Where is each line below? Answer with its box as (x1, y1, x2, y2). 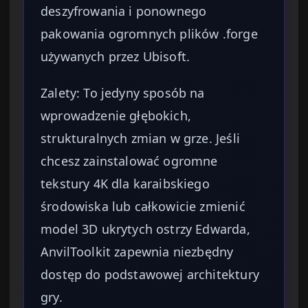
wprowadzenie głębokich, (41, 107, 191, 124)
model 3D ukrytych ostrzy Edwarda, (41, 221, 250, 238)
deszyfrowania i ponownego (41, 3, 207, 20)
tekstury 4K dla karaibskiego (41, 175, 210, 192)
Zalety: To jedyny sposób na (41, 85, 205, 102)
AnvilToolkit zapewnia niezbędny (41, 243, 234, 261)
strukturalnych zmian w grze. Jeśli (41, 130, 240, 147)
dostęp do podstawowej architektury (41, 266, 259, 283)
